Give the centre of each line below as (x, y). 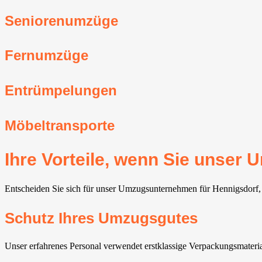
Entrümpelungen (61, 91)
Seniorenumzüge (61, 20)
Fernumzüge (46, 56)
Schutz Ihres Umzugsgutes (101, 218)
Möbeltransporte (60, 126)
